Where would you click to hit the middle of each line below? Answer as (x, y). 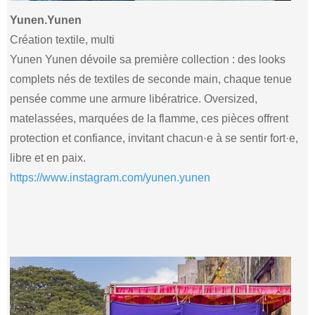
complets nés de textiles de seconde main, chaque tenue (151, 79)
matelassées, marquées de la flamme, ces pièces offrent (149, 118)
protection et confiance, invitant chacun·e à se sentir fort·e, (154, 138)
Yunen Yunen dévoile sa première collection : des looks (148, 59)
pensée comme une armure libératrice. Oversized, (134, 98)
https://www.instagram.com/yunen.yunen (110, 177)
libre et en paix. (48, 157)
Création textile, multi (63, 39)
